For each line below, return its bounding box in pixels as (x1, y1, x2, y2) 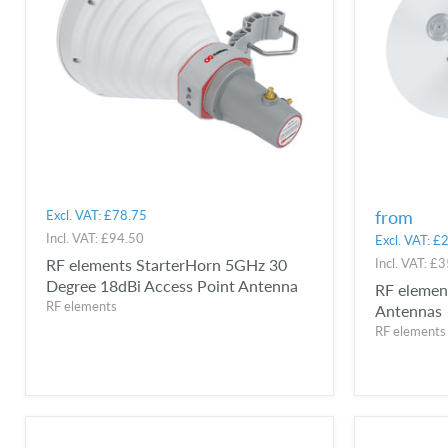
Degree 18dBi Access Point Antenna (46, 276, 298, 296)
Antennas (374, 301, 442, 321)
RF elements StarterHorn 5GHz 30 (46, 255, 287, 275)
